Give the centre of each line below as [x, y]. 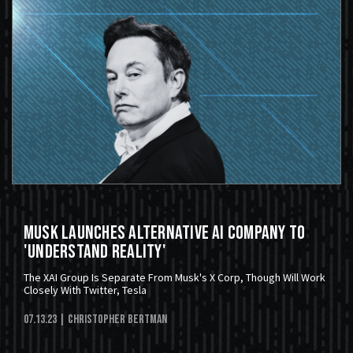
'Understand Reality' [95, 252]
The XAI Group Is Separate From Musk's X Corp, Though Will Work [175, 278]
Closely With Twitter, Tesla [85, 290]
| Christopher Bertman [113, 320]
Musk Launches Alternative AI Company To [165, 233]
